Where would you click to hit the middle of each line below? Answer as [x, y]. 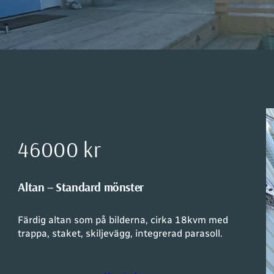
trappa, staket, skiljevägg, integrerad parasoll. [120, 233]
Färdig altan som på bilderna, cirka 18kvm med [123, 220]
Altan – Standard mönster [81, 187]
